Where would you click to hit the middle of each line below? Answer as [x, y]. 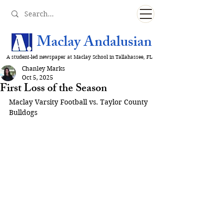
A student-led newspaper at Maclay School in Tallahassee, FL [79, 57]
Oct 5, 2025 [38, 77]
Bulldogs [23, 112]
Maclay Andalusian [94, 44]
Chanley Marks [43, 68]
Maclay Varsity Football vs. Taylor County [79, 102]
